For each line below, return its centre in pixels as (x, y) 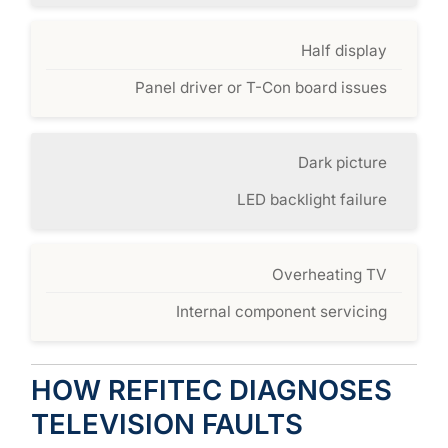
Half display (343, 50)
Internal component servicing (281, 311)
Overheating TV (329, 274)
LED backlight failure (311, 200)
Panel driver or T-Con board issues (260, 88)
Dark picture (342, 162)
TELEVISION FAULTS (166, 423)
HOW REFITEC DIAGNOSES (211, 389)
